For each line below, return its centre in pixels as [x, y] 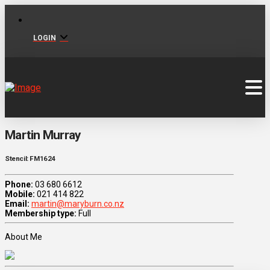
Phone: [19, 185]
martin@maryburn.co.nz [78, 204]
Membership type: [41, 214]
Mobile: [20, 194]
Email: [17, 204]
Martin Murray [43, 135]
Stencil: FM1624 [30, 158]
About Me [24, 237]
